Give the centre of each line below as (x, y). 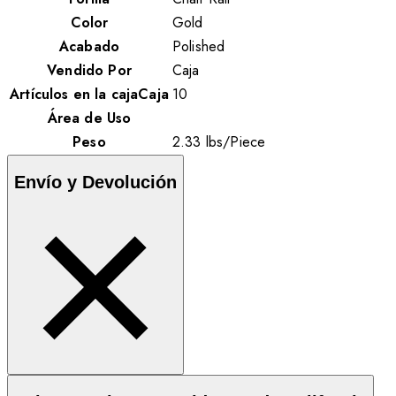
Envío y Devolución (95, 182)
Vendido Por (89, 70)
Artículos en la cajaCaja (89, 94)
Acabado (89, 46)
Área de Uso (89, 118)
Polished (199, 46)
